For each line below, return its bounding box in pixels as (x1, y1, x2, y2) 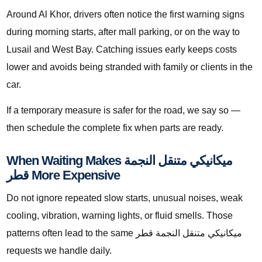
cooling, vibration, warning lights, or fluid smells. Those (6, 211, 233, 221)
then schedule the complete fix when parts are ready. (6, 123, 223, 133)
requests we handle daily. (6, 246, 112, 256)
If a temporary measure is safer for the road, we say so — (6, 105, 240, 116)
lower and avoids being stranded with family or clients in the (6, 62, 253, 73)
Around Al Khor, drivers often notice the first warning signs (6, 9, 244, 20)
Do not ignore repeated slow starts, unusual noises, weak (6, 193, 243, 204)
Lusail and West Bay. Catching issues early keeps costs (6, 44, 237, 55)
